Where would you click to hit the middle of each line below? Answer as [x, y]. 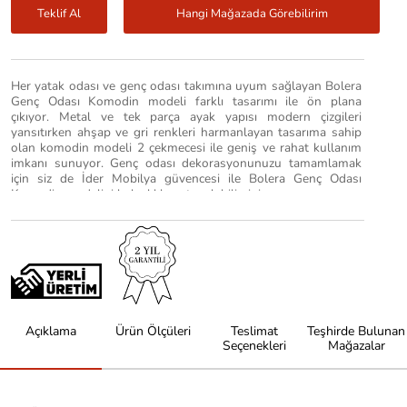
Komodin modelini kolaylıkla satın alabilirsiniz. [140, 194]
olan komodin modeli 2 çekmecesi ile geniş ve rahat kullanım [186, 148]
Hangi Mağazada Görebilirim [252, 13]
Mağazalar [356, 346]
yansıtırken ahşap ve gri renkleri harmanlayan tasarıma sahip [186, 133]
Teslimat [254, 332]
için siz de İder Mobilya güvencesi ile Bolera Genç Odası [186, 179]
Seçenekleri [254, 346]
